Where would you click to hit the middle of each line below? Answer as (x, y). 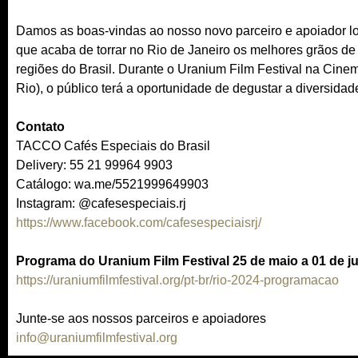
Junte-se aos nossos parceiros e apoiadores (141, 318)
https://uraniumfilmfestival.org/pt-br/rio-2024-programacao (177, 280)
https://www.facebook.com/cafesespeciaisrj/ (139, 223)
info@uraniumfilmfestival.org (97, 338)
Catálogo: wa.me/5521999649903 (112, 184)
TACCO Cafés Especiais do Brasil (113, 146)
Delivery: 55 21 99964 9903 (94, 165)
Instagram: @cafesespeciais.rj (101, 203)
